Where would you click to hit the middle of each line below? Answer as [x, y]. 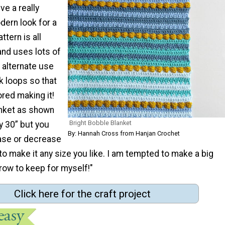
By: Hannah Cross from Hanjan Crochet [124, 134]
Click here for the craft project [82, 194]
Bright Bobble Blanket [100, 123]
